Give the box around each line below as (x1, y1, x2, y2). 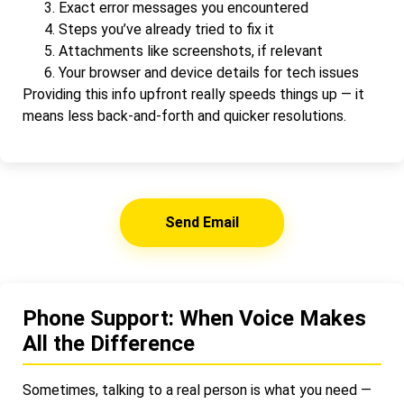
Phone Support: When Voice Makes (23, 306, 366, 332)
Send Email (165, 214, 239, 232)
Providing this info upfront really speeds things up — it (23, 85, 364, 103)
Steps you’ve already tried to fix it (59, 20, 274, 38)
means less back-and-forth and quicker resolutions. (23, 106, 346, 124)
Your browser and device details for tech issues (59, 63, 359, 81)
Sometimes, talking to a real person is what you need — (23, 381, 372, 399)
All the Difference (23, 331, 195, 357)
